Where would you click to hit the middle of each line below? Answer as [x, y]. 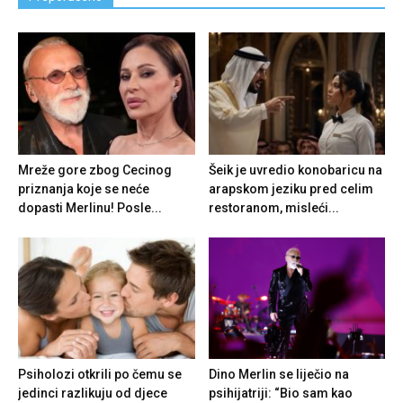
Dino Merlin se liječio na [278, 374]
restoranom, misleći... [273, 207]
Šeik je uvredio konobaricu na [295, 170]
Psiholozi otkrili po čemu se [100, 374]
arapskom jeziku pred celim [291, 188]
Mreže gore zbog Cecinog [95, 170]
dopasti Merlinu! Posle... [90, 207]
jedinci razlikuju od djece [93, 393]
